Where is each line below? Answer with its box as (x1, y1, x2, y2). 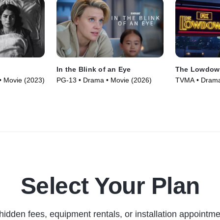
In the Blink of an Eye (56, 65, 131, 74)
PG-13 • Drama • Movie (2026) (56, 76, 152, 84)
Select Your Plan (20, 173, 200, 199)
